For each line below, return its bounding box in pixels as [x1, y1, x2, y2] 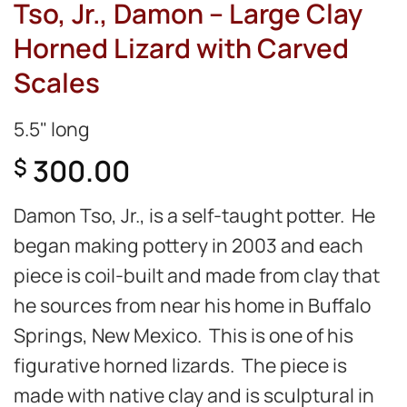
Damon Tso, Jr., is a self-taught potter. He [14, 202, 375, 229]
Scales [14, 63, 100, 101]
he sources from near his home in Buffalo [14, 292, 371, 319]
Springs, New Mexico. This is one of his [14, 322, 353, 349]
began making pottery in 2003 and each [14, 232, 363, 259]
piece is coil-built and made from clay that [14, 262, 380, 289]
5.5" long [14, 114, 90, 142]
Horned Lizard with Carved [14, 28, 349, 66]
